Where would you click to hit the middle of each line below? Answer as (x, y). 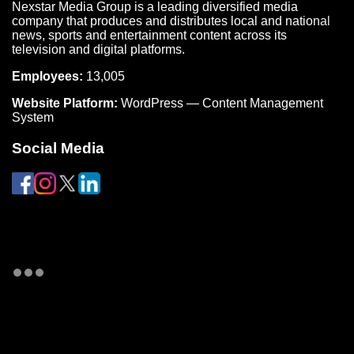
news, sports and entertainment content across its (149, 36)
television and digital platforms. (98, 50)
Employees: (47, 77)
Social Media (58, 148)
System (33, 118)
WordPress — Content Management (222, 104)
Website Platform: (65, 104)
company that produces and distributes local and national (171, 21)
